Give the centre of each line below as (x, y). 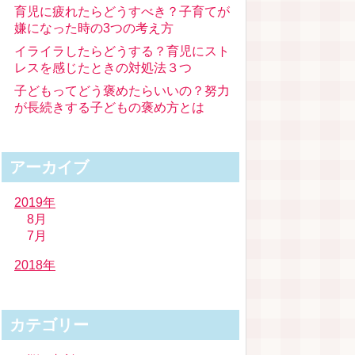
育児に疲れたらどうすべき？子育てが (122, 11)
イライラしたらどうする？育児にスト (122, 51)
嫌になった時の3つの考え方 (94, 28)
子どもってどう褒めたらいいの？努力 (122, 91)
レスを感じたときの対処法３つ (103, 68)
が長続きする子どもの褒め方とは (109, 107)
